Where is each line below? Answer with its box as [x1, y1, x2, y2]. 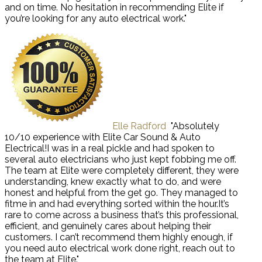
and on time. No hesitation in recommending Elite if [5, 1, 224, 13]
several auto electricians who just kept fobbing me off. [5, 153, 236, 165]
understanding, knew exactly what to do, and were [5, 175, 221, 187]
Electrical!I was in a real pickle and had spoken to [5, 142, 215, 154]
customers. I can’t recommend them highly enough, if [5, 231, 233, 243]
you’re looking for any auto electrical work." [5, 12, 187, 24]
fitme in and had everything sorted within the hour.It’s [5, 198, 229, 209]
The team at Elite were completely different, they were [5, 164, 239, 176]
